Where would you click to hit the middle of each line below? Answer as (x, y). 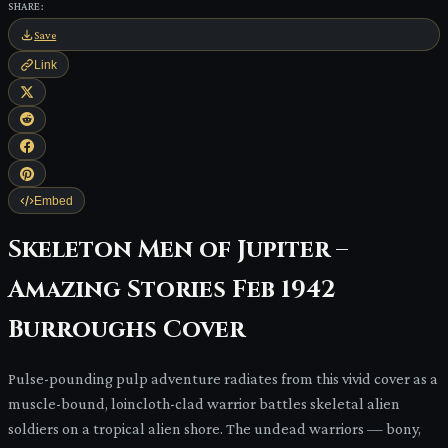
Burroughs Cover (126, 330)
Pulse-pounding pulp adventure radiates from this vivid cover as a (223, 379)
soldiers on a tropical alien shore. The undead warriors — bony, (214, 429)
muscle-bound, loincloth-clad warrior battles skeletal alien (204, 404)
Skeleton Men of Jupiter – (178, 250)
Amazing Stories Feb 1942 (172, 290)
